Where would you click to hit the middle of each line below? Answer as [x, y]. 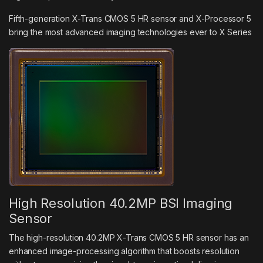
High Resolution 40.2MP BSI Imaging [121, 203]
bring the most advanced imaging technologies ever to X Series [130, 32]
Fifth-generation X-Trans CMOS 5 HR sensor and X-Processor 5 [130, 18]
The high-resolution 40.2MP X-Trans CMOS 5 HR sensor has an [129, 237]
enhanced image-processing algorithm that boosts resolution [124, 251]
